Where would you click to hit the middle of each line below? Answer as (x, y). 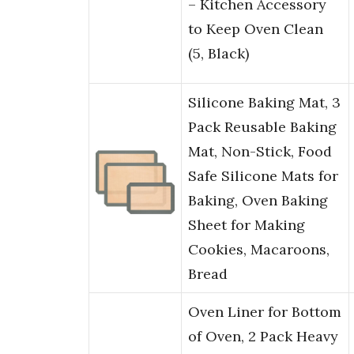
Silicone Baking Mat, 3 (264, 103)
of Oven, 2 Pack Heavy (263, 337)
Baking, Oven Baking (258, 201)
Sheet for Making (247, 225)
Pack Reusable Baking (262, 127)
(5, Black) (218, 54)
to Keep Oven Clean (256, 29)
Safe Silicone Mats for (263, 176)
